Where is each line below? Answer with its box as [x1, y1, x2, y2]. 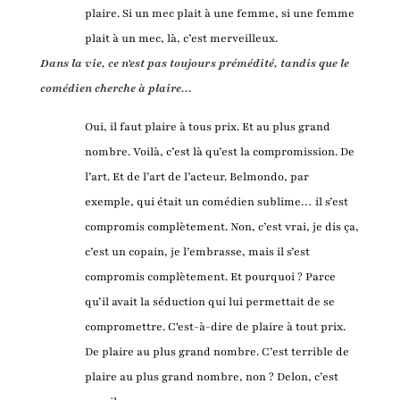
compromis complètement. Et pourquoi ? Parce [84, 269, 336, 284]
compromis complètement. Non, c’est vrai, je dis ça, [84, 219, 359, 234]
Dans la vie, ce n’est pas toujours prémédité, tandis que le [39, 55, 349, 71]
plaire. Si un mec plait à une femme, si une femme [84, 5, 354, 21]
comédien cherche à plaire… [39, 80, 193, 96]
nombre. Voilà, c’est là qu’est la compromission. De [84, 144, 354, 159]
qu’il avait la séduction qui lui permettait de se [84, 294, 335, 309]
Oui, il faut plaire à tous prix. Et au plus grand [84, 119, 330, 134]
